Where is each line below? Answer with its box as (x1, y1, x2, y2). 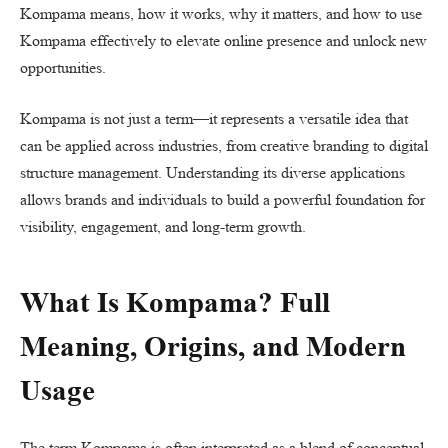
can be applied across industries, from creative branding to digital (20, 136, 428, 156)
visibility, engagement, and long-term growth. (20, 217, 306, 237)
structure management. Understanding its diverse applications (20, 163, 405, 183)
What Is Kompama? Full (20, 285, 330, 318)
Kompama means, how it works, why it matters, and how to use (20, 3, 422, 23)
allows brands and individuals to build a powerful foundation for (20, 190, 425, 210)
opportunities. (20, 57, 106, 77)
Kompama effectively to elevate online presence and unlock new (20, 30, 427, 50)
